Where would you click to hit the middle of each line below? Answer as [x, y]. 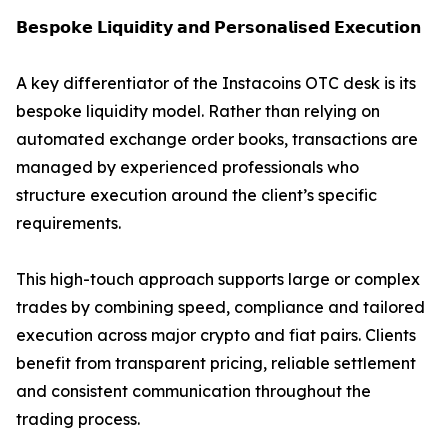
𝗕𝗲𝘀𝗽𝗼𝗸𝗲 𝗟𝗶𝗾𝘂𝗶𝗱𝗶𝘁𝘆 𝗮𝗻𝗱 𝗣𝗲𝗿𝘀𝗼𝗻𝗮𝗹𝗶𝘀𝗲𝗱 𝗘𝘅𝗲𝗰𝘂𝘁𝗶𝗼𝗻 [218, 27]
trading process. [78, 419]
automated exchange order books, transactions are [217, 139]
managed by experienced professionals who [187, 167]
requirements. [68, 223]
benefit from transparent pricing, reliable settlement [216, 363]
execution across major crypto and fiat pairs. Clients [216, 335]
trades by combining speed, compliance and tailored [220, 307]
